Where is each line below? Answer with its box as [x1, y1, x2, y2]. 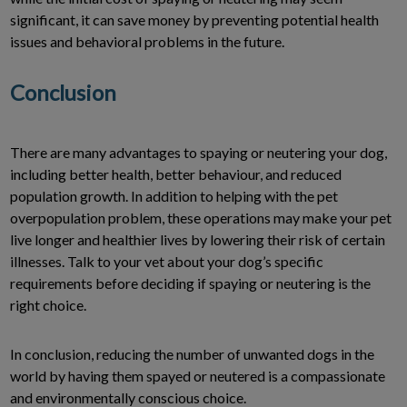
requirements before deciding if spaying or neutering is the [10, 273, 371, 292]
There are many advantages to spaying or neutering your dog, [10, 143, 387, 161]
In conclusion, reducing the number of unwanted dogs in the [10, 344, 374, 362]
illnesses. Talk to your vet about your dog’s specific [10, 252, 323, 270]
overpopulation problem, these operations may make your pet [10, 208, 392, 226]
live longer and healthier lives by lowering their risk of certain [10, 230, 385, 248]
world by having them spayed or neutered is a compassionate [10, 366, 385, 384]
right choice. [10, 295, 86, 313]
